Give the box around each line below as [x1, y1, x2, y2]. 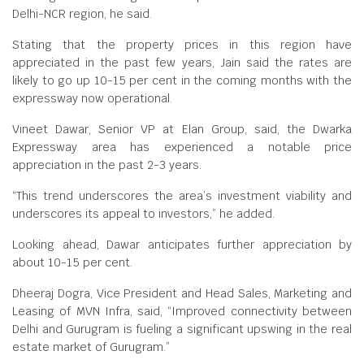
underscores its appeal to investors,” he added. [12, 206, 275, 221]
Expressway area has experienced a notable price [12, 140, 352, 154]
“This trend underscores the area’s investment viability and [12, 188, 352, 203]
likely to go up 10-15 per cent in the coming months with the [12, 73, 352, 88]
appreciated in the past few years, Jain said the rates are [12, 55, 352, 70]
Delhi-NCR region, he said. [12, 6, 152, 21]
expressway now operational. [12, 91, 172, 106]
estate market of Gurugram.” [12, 340, 170, 354]
